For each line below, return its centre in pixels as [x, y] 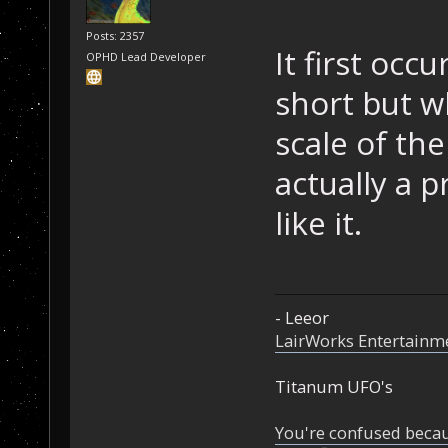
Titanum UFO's [333, 387]
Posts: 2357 [115, 35]
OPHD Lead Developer [146, 57]
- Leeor [301, 318]
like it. [318, 223]
